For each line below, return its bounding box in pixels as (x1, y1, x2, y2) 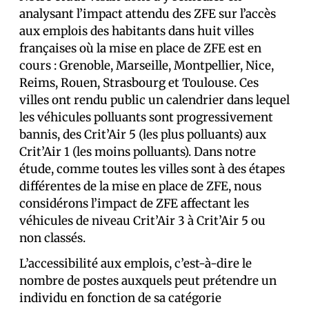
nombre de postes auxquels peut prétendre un (19, 272, 277, 288)
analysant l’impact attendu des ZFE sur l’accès (19, 6, 276, 21)
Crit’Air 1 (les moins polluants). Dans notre (19, 143, 256, 159)
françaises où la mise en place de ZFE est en (19, 40, 261, 56)
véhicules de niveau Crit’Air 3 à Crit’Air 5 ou (19, 212, 266, 228)
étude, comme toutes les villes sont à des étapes (19, 161, 285, 177)
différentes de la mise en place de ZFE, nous (19, 178, 261, 194)
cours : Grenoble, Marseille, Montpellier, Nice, (19, 57, 274, 73)
